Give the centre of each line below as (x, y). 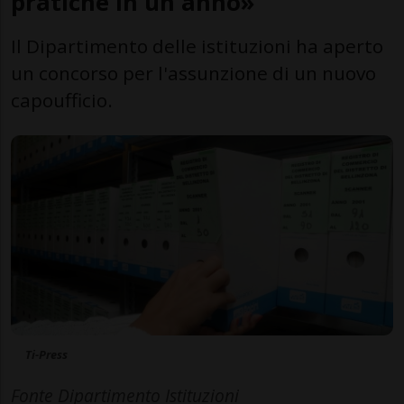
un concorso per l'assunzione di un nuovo (193, 73)
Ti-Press (46, 355)
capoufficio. (62, 100)
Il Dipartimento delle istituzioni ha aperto (197, 46)
